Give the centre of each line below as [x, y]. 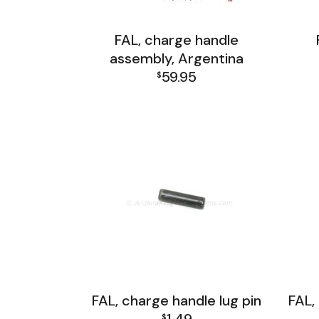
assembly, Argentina [177, 58]
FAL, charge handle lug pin [177, 300]
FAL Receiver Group [177, 95]
